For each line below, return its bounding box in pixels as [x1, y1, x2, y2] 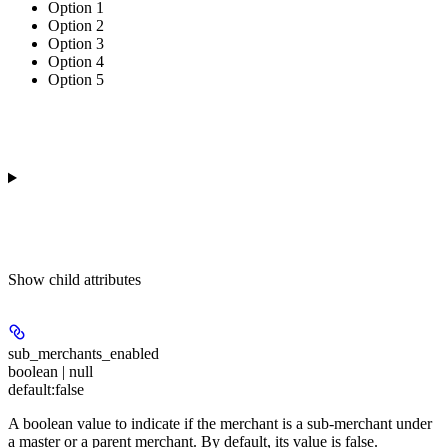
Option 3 [48, 34, 104, 52]
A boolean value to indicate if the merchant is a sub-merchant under [8, 414, 432, 432]
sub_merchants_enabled [8, 344, 159, 362]
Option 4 [48, 52, 104, 70]
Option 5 [48, 70, 104, 88]
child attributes [49, 270, 141, 288]
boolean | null [8, 362, 93, 380]
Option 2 [48, 16, 104, 34]
